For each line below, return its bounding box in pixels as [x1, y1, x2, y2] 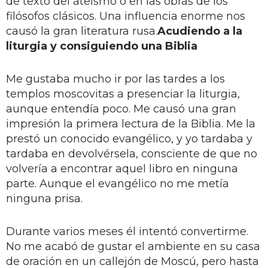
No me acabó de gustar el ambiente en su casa [6, 239, 260, 253]
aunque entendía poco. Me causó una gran [6, 102, 236, 115]
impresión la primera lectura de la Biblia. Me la [6, 117, 255, 130]
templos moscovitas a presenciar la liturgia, [6, 87, 240, 100]
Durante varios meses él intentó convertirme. [6, 224, 248, 238]
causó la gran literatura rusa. [6, 24, 157, 38]
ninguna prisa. [6, 191, 83, 205]
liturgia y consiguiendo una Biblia [6, 39, 197, 53]
